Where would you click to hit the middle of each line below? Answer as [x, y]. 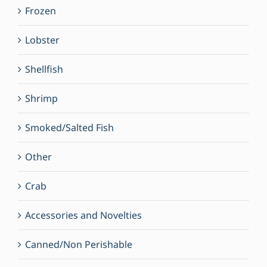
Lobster [42, 40]
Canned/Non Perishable [79, 245]
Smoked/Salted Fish [69, 128]
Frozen [41, 11]
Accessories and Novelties [83, 215]
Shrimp [41, 99]
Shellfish [44, 69]
